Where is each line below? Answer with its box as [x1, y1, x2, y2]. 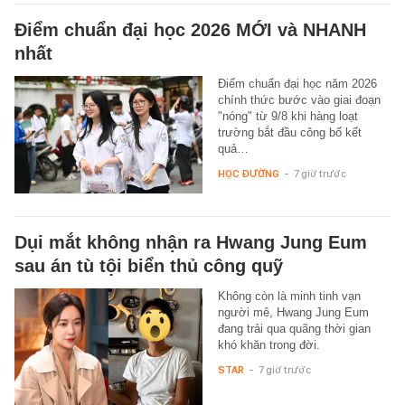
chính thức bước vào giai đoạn [217, 92, 381, 107]
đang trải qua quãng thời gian [217, 321, 371, 335]
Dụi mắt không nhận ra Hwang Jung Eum [14, 231, 367, 252]
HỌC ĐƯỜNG [217, 166, 279, 180]
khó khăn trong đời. [217, 337, 320, 352]
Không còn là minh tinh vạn [217, 288, 361, 303]
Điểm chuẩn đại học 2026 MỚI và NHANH [14, 19, 366, 40]
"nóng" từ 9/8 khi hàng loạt [217, 108, 358, 123]
